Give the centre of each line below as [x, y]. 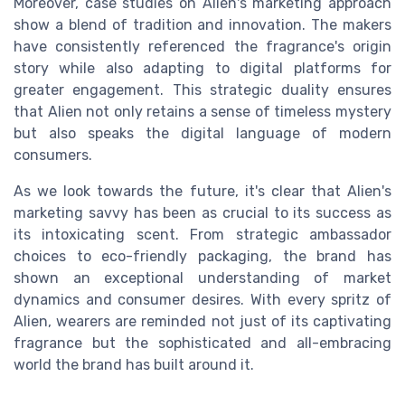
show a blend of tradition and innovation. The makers [202, 25]
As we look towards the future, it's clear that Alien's [202, 192]
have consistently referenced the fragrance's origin [202, 47]
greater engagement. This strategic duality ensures [202, 90]
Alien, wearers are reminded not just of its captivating [202, 322]
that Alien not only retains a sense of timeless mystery [202, 112]
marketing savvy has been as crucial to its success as [202, 213]
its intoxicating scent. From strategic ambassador [202, 235]
